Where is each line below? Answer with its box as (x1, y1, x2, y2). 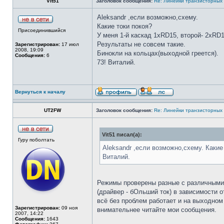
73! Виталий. (97, 58, 135, 66)
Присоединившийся (18, 27, 65, 33)
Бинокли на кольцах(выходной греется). (97, 49, 218, 57)
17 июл (60, 41, 79, 47)
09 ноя (60, 205, 77, 210)
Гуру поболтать (18, 137, 54, 142)
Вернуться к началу (15, 89, 65, 94)
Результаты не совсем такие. (97, 40, 185, 48)
